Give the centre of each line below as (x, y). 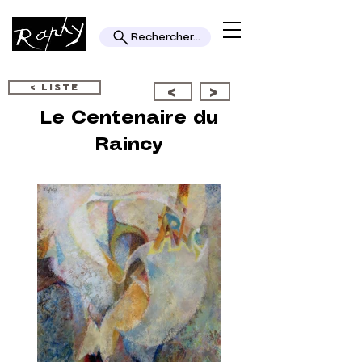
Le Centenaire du (129, 118)
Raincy (129, 145)
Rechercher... (165, 37)
